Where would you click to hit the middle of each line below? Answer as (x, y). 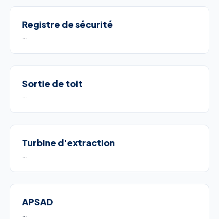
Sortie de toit (52, 83)
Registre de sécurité (67, 24)
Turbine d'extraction (68, 142)
